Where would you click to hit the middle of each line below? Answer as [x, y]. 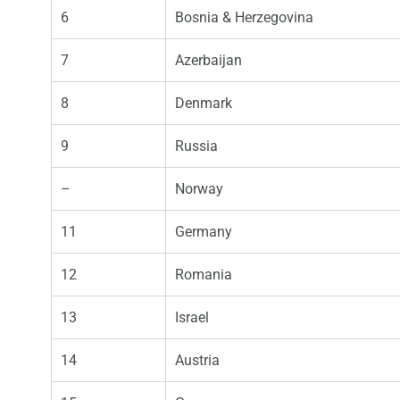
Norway [199, 189]
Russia [196, 146]
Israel [192, 318]
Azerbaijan [208, 61]
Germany [204, 232]
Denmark [204, 104]
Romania [204, 275]
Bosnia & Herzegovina [244, 18]
